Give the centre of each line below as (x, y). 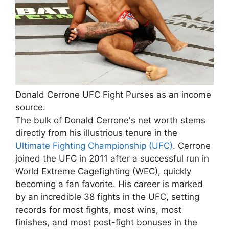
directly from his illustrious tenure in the (96, 133)
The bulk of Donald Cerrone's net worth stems (110, 120)
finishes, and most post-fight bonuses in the (106, 222)
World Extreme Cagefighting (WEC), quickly (103, 171)
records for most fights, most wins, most (98, 209)
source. (30, 107)
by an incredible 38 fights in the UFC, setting (107, 197)
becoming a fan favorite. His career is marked (109, 184)
